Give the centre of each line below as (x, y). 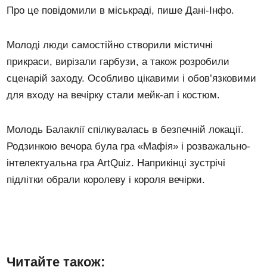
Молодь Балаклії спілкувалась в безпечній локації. (125, 130)
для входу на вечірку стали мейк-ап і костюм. (114, 95)
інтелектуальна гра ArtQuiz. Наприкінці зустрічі (116, 163)
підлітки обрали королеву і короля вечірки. (106, 180)
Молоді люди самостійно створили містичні (110, 45)
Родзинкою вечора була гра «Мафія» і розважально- (129, 147)
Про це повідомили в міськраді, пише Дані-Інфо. (121, 11)
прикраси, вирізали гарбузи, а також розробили (118, 62)
